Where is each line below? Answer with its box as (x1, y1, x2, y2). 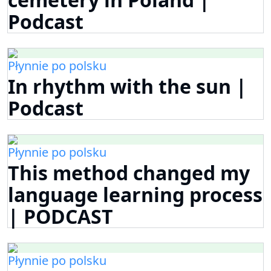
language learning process (8, 181, 263, 208)
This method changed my (8, 160, 250, 186)
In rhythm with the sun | (8, 73, 247, 100)
